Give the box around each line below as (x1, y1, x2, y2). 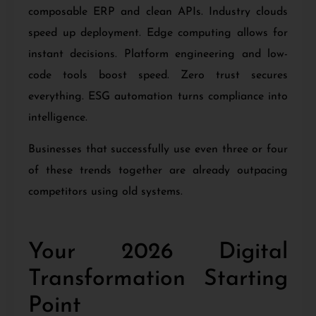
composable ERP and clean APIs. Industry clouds (28, 6, 288, 18)
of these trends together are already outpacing (28, 164, 288, 176)
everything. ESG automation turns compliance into (28, 91, 288, 103)
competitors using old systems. (28, 186, 183, 197)
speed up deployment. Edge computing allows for (28, 28, 288, 39)
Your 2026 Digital (28, 241, 288, 264)
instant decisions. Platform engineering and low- (28, 49, 288, 61)
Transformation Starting (28, 267, 288, 291)
